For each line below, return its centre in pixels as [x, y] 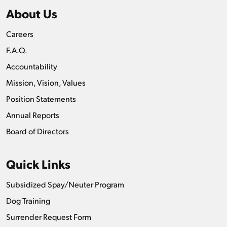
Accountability [32, 66]
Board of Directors [37, 131]
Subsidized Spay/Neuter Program [65, 184]
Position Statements [41, 98]
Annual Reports [33, 115]
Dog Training [28, 200]
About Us [32, 13]
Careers [20, 33]
